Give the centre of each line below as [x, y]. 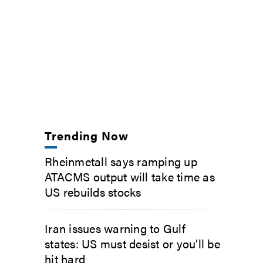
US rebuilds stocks [93, 191]
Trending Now [87, 135]
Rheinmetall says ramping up [121, 161]
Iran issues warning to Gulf [115, 228]
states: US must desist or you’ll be [132, 243]
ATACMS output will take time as [130, 176]
